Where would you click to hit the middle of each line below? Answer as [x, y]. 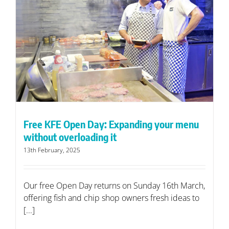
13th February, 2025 [52, 150]
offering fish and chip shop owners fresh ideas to [111, 198]
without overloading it [70, 137]
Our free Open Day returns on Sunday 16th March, [114, 186]
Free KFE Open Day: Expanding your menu [111, 124]
